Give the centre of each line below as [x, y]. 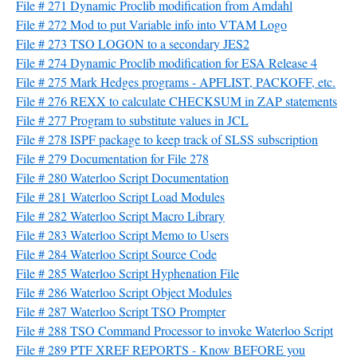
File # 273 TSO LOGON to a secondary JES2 [133, 43]
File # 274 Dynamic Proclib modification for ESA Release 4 [167, 63]
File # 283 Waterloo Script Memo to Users [122, 235]
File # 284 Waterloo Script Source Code [116, 254]
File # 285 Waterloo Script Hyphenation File [127, 273]
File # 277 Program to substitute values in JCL [132, 120]
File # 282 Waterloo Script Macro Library [120, 216]
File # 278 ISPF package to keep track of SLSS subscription [167, 139]
